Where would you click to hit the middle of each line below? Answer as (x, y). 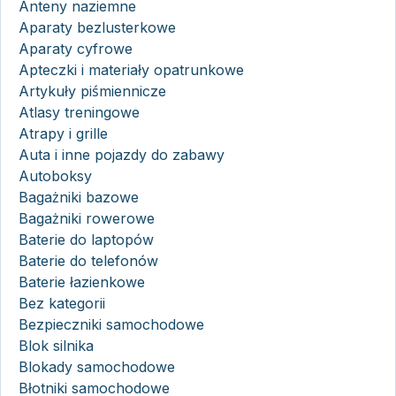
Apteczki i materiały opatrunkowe (131, 69)
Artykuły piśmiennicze (92, 91)
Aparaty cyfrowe (76, 48)
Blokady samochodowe (97, 366)
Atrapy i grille (63, 133)
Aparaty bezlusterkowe (97, 27)
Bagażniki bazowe (79, 197)
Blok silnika (56, 345)
